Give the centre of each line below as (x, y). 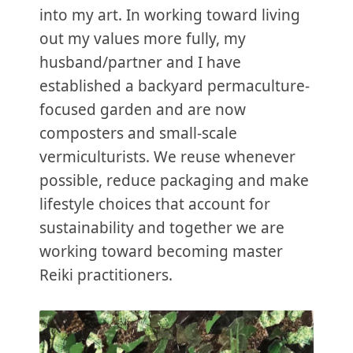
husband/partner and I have (140, 63)
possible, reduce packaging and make (174, 181)
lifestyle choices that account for (155, 204)
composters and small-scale (138, 134)
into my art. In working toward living (170, 15)
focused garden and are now (143, 110)
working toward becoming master (161, 252)
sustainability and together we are (162, 228)
